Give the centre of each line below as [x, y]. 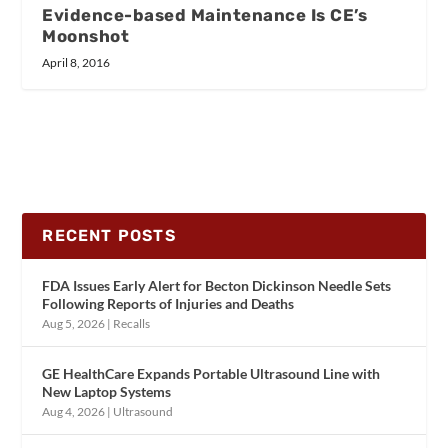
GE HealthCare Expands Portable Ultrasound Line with [211, 373]
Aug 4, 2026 [74, 411]
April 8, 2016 [76, 62]
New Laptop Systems [107, 391]
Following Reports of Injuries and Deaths [168, 303]
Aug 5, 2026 [74, 323]
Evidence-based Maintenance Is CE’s [205, 14]
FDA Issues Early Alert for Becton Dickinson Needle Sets [217, 285]
